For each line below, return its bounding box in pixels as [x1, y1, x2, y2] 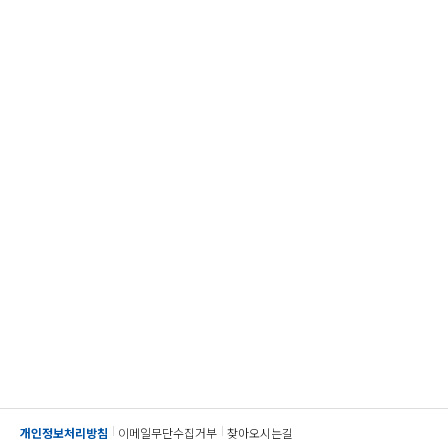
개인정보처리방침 [20, 424, 108, 441]
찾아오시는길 [227, 424, 293, 441]
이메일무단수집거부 [118, 424, 217, 441]
